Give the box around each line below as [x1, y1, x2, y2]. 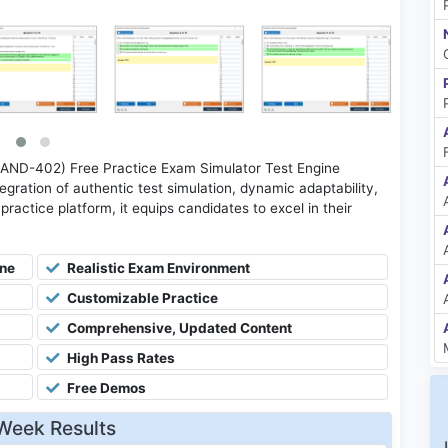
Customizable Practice [64, 290, 218, 307]
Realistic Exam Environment [64, 260, 250, 277]
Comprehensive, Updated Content [64, 320, 292, 337]
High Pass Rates [64, 350, 175, 367]
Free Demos [64, 380, 146, 397]
